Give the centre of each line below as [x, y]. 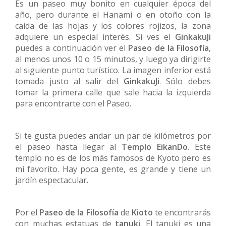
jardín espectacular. [52, 180]
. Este [200, 147]
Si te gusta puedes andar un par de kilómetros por [113, 136]
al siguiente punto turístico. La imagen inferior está [113, 70]
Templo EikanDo [155, 147]
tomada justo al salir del [69, 81]
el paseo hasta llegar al [69, 147]
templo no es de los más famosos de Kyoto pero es [113, 158]
